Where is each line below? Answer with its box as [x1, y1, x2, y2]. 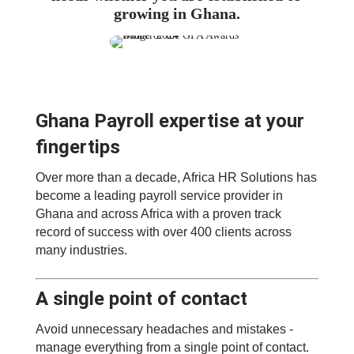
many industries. [35, 243, 127, 258]
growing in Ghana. [113, 6, 240, 23]
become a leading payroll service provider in [35, 189, 283, 203]
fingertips [35, 136, 120, 159]
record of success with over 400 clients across [35, 225, 292, 239]
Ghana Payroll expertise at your [35, 110, 304, 133]
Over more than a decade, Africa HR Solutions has [35, 171, 317, 185]
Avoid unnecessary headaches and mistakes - [35, 322, 293, 337]
